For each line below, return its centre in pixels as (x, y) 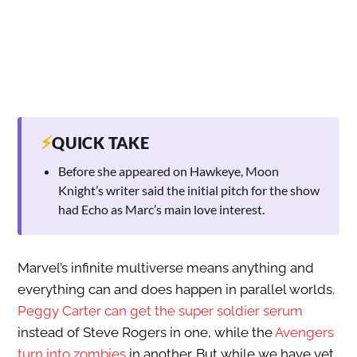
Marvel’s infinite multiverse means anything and (165, 268)
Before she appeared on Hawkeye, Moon (168, 171)
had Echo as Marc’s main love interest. (161, 210)
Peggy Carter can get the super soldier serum (160, 311)
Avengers (304, 333)
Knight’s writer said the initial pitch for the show (188, 190)
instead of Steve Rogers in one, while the (146, 333)
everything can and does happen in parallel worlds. (176, 290)
